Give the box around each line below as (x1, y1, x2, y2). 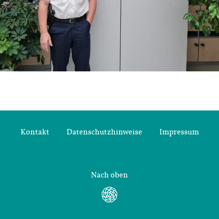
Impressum (159, 127, 199, 137)
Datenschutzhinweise (66, 127, 142, 137)
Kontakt (20, 127, 49, 137)
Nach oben (91, 170, 128, 180)
